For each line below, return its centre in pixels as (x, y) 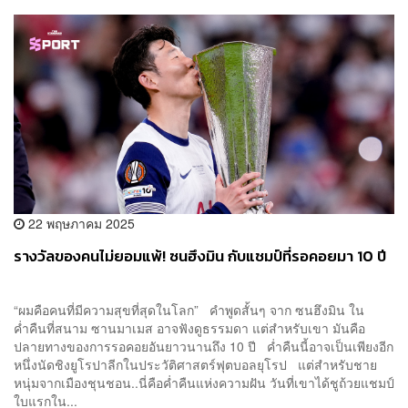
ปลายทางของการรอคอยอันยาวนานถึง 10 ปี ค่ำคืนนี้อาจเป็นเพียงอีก (204, 347)
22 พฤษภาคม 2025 (80, 224)
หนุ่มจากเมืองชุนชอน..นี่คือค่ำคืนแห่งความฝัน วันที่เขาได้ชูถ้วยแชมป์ (204, 383)
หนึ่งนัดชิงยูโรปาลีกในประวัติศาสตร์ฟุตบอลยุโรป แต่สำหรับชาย (195, 365)
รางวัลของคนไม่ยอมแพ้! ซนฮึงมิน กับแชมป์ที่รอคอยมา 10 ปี (200, 257)
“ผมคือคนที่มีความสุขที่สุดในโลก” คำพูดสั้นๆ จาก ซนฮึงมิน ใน (189, 310)
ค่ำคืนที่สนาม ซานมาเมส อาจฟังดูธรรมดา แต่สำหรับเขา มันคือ (189, 328)
